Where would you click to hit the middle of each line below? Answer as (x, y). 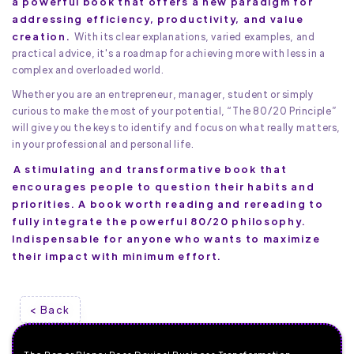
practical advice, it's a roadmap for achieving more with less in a (169, 53)
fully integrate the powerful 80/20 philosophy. (159, 221)
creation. (41, 36)
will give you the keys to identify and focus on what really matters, (176, 128)
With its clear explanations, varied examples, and (194, 37)
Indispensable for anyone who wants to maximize (166, 239)
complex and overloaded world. (88, 70)
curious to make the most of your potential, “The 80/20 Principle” (175, 111)
